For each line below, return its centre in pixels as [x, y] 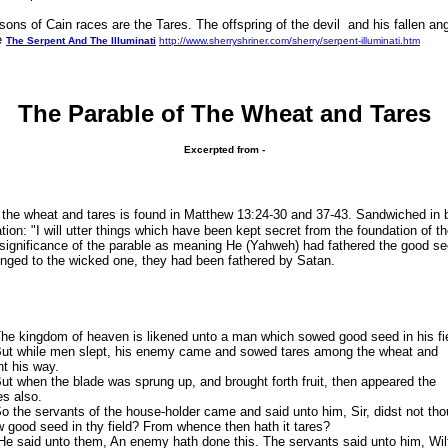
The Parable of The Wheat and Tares [224, 113]
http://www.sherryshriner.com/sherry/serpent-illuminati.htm [289, 40]
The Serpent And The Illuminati [81, 40]
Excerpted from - [224, 149]
